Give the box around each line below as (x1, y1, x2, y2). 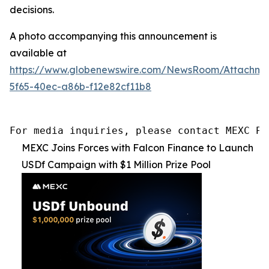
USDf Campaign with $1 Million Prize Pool (22, 158, 211, 171)
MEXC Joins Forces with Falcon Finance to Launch (22, 141, 253, 154)
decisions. (10, 3, 54, 16)
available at (10, 46, 67, 59)
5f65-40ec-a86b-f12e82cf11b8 (10, 80, 151, 92)
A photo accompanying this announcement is (10, 29, 217, 42)
